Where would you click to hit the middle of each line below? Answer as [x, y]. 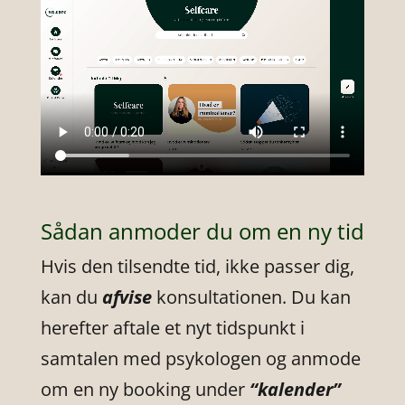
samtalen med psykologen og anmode [200, 359]
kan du [71, 297]
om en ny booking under [145, 390]
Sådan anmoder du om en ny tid [202, 231]
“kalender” [295, 390]
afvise [129, 297]
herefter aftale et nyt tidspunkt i [172, 328]
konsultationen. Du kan [253, 297]
